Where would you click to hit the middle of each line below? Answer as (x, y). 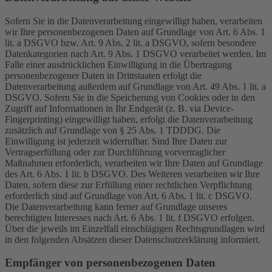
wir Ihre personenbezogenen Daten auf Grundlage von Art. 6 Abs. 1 (135, 32)
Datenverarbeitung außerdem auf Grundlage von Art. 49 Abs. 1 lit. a (135, 86)
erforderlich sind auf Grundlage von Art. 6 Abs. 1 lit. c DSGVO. (128, 195)
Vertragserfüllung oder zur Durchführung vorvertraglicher (115, 152)
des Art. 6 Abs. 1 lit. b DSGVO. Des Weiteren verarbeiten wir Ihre (132, 174)
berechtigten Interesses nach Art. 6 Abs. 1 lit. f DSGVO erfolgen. (130, 217)
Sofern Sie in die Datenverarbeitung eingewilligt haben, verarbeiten (134, 21)
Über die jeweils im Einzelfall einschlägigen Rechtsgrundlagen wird (135, 228)
